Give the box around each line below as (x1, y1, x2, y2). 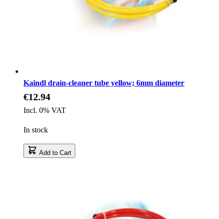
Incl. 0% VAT (23, 106, 66, 114)
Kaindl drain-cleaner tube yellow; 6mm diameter (23, 78, 184, 87)
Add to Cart (39, 149, 71, 156)
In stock (23, 125, 48, 134)
